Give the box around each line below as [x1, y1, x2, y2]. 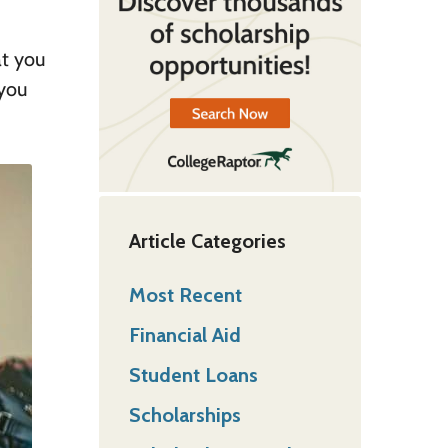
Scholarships [128, 402, 241, 427]
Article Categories [128, 228, 286, 253]
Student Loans [128, 362, 258, 387]
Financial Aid [128, 322, 241, 347]
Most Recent [128, 282, 242, 307]
